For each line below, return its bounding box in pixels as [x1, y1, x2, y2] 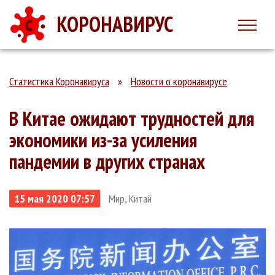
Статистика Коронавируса [9, 74, 109, 88]
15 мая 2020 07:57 [14, 192, 95, 206]
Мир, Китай [109, 192, 152, 206]
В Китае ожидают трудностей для [9, 106, 254, 131]
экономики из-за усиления [9, 127, 197, 153]
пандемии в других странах [9, 149, 205, 174]
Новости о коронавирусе [131, 74, 227, 88]
